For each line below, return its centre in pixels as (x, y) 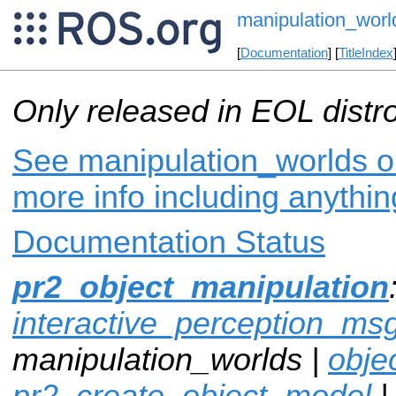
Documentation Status (169, 242)
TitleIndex (366, 53)
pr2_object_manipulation (201, 287)
